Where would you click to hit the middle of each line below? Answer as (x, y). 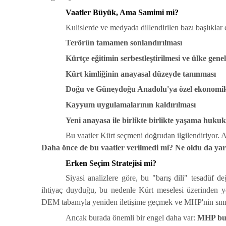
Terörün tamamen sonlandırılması (124, 43)
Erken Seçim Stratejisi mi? (111, 163)
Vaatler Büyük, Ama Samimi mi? (122, 12)
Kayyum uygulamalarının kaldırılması (131, 104)
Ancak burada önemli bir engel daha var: (131, 218)
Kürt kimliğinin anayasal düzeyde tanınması (141, 74)
